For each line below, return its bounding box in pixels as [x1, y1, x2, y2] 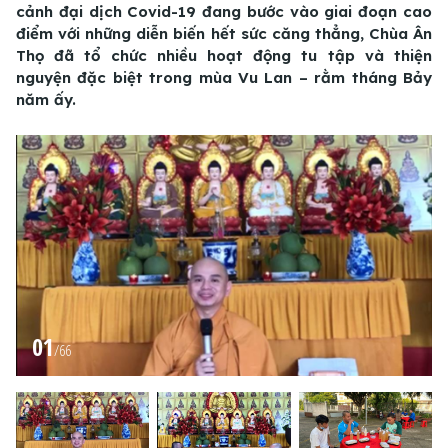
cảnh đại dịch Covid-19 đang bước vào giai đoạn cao [16, 2, 432, 22]
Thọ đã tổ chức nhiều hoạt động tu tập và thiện [16, 46, 432, 66]
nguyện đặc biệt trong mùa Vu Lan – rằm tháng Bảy [16, 68, 432, 88]
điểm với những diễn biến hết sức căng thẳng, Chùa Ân [16, 24, 432, 44]
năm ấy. [16, 90, 76, 110]
